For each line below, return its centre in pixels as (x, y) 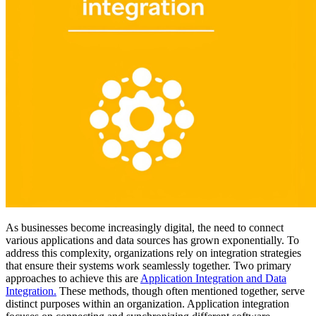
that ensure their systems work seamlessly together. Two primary (148, 266)
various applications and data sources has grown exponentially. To (152, 241)
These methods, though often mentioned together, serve (181, 291)
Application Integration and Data (213, 279)
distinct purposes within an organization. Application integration (147, 304)
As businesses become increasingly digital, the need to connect (145, 228)
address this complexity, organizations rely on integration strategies (153, 253)
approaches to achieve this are (73, 279)
